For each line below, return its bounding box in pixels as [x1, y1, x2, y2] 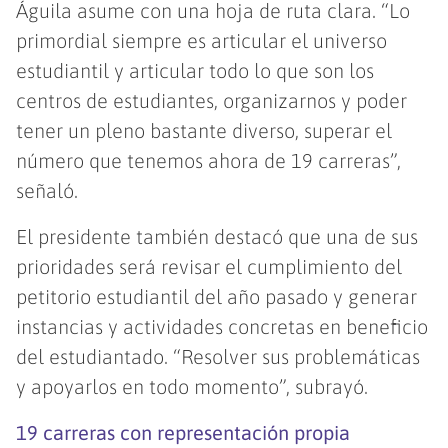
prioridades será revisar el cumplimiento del [16, 255, 403, 279]
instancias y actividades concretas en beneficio [16, 315, 429, 339]
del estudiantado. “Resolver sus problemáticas [16, 345, 421, 369]
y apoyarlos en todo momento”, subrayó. [16, 375, 369, 399]
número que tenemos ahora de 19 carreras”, [16, 149, 402, 173]
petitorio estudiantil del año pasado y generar [16, 285, 418, 309]
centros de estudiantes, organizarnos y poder [16, 89, 408, 113]
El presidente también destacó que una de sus [16, 225, 419, 249]
